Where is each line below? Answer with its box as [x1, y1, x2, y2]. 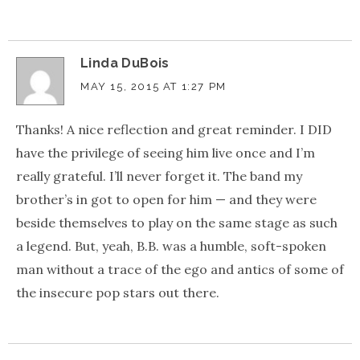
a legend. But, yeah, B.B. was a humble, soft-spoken [16, 238, 326, 255]
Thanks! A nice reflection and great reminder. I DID [16, 121, 332, 138]
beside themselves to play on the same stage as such [16, 215, 337, 231]
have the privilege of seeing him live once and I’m [16, 145, 315, 162]
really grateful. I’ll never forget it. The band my [16, 168, 302, 185]
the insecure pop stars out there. [16, 284, 219, 301]
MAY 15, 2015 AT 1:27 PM [80, 80, 227, 93]
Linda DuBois [80, 55, 170, 72]
